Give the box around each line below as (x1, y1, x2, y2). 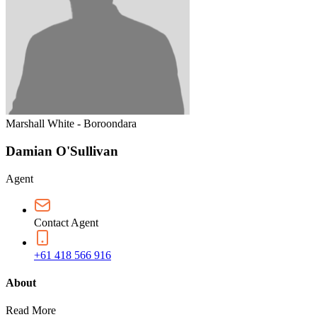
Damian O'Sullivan (6, 143, 118, 158)
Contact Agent (34, 216, 98, 229)
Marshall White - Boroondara (6, 117, 137, 130)
